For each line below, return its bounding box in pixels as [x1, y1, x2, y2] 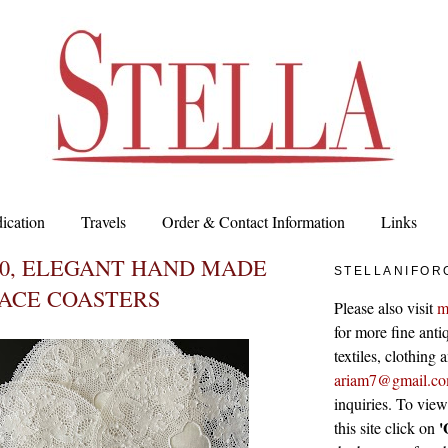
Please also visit [334, 296, 437, 318]
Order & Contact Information [162, 211, 345, 232]
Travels [81, 211, 126, 232]
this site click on [334, 416, 439, 438]
